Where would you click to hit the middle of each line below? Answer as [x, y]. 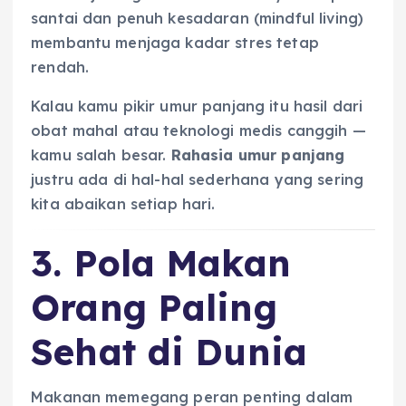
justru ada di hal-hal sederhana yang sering [198, 179]
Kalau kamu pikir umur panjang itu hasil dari [197, 106]
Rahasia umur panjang [258, 155]
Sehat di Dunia [169, 352]
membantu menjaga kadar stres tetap [175, 42]
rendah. [60, 67]
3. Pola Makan [161, 263]
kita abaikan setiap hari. [123, 203]
